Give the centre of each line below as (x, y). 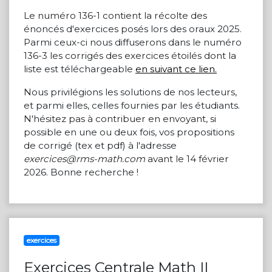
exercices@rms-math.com (84, 159)
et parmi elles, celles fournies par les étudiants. (132, 105)
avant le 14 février (187, 159)
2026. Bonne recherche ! (81, 172)
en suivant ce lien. (176, 69)
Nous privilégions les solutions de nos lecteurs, (130, 92)
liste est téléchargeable (80, 69)
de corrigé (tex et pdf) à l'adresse (100, 145)
